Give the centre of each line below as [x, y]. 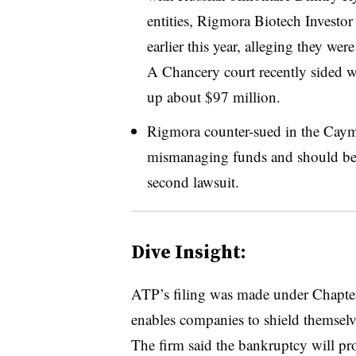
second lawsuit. [193, 181]
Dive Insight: [188, 251]
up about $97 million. [213, 96]
